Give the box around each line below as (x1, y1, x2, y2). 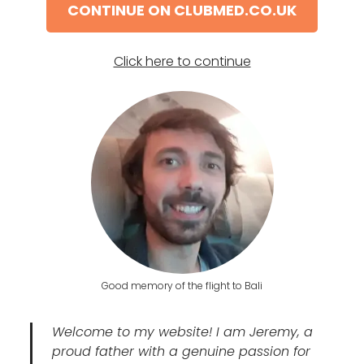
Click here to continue (113, 52, 251, 71)
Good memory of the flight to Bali (102, 279, 262, 293)
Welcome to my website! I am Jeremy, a (52, 323, 314, 342)
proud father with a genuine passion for (52, 342, 311, 362)
